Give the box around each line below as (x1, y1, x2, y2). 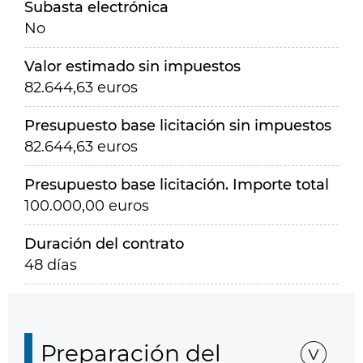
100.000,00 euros (24, 197, 149, 215)
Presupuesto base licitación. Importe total (24, 176, 329, 194)
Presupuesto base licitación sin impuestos (24, 117, 331, 135)
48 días (24, 256, 77, 274)
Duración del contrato (24, 235, 184, 253)
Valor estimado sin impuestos (24, 58, 241, 75)
